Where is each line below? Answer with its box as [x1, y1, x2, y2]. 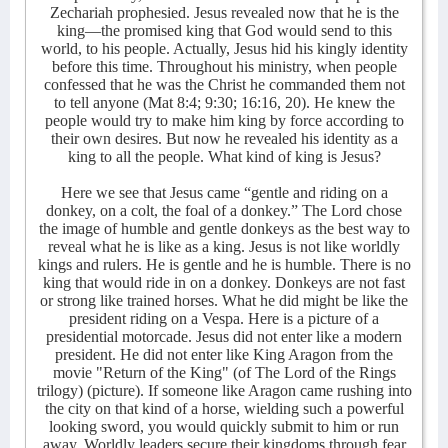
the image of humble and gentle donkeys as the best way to [38, 220, 410, 237]
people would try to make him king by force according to [44, 112, 404, 129]
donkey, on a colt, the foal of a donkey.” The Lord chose [46, 202, 402, 219]
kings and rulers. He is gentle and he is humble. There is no [37, 256, 411, 273]
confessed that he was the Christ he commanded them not [43, 76, 405, 93]
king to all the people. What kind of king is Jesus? [67, 148, 381, 165]
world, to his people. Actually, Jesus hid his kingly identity [40, 40, 408, 57]
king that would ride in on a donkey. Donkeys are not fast [43, 274, 405, 291]
